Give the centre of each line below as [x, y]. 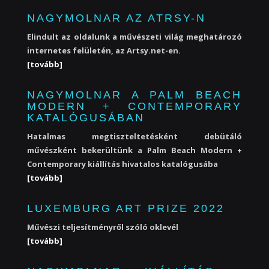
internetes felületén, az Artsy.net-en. [104, 50]
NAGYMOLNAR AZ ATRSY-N [116, 18]
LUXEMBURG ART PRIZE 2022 [126, 208]
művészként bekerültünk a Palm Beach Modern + [134, 150]
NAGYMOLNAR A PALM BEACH [134, 95]
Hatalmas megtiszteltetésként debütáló [134, 136]
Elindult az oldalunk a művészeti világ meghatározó [134, 37]
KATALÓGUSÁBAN [86, 118]
